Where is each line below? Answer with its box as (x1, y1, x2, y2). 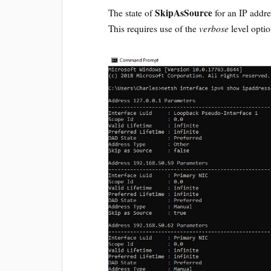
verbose (199, 22, 229, 35)
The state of (108, 7, 155, 19)
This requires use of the (108, 22, 200, 35)
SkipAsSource (155, 6, 213, 20)
